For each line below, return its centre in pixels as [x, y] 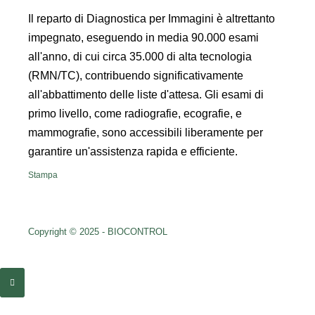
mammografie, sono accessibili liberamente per [146, 133]
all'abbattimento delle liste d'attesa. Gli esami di [146, 95]
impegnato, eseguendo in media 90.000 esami [143, 38]
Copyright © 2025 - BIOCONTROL [98, 232]
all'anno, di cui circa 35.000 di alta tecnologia [140, 57]
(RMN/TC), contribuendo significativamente [136, 76]
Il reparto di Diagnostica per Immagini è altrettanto [152, 19]
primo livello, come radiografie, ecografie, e [135, 114]
